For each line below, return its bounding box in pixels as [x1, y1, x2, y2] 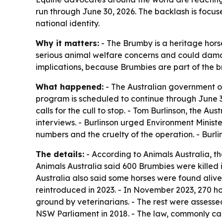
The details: [36, 149, 84, 160]
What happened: [36, 82, 104, 92]
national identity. [36, 18, 100, 29]
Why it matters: [36, 38, 99, 49]
